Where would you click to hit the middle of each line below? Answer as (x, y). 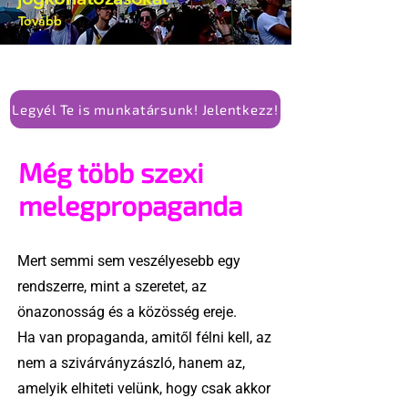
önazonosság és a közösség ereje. (127, 312)
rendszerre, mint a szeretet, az (112, 287)
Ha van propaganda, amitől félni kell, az (144, 338)
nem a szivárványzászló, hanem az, (131, 363)
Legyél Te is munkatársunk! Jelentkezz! (145, 110)
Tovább (40, 20)
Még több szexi (111, 173)
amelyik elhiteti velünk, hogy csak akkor (144, 389)
